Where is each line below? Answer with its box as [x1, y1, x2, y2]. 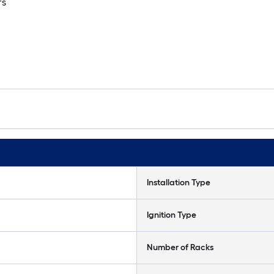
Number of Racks [147, 242, 213, 253]
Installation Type [147, 177, 210, 188]
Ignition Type [147, 210, 196, 220]
